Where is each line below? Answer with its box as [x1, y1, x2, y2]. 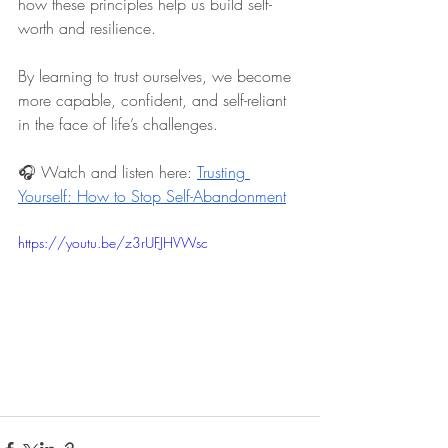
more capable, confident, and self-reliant [18, 89, 291, 111]
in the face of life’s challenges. [18, 113, 218, 135]
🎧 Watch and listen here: [18, 161, 192, 183]
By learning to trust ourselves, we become [18, 65, 296, 87]
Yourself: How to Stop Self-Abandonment [18, 185, 286, 207]
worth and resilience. [18, 17, 156, 39]
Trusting [197, 161, 250, 183]
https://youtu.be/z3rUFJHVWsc [18, 233, 208, 252]
